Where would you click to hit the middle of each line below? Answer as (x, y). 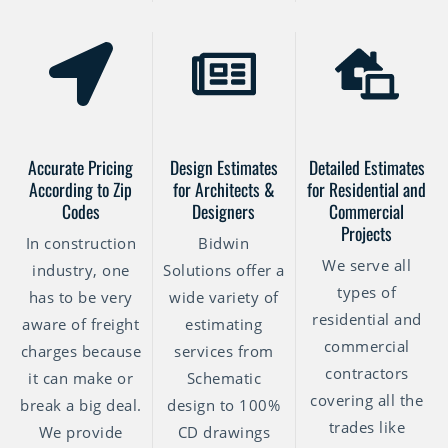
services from (224, 351)
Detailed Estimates (366, 167)
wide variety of (224, 297)
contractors (367, 373)
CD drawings (224, 432)
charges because (81, 351)
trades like (367, 427)
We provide (80, 432)
